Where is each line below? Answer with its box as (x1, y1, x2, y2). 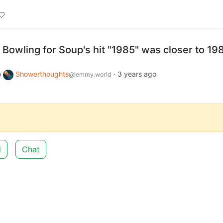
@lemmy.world (69, 71, 111, 78)
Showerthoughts (15, 70, 69, 78)
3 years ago (117, 70, 156, 78)
